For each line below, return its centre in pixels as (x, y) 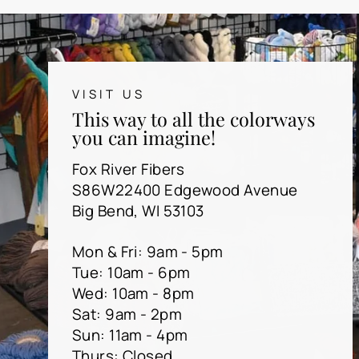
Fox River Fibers (129, 169)
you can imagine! (144, 137)
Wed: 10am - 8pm (133, 293)
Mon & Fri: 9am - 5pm (148, 252)
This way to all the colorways (194, 119)
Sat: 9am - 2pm (127, 314)
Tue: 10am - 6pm (131, 272)
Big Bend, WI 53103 (138, 211)
